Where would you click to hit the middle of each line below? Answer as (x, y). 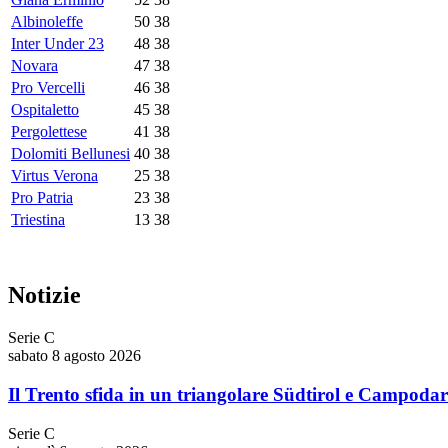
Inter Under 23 (57, 44)
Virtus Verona (54, 176)
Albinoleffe (47, 22)
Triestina (38, 220)
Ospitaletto (45, 110)
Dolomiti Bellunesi (70, 154)
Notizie (44, 295)
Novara (34, 66)
